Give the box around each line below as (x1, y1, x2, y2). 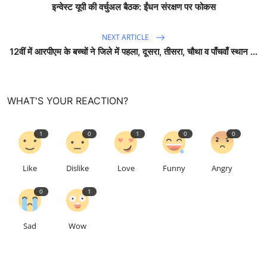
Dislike (66, 163, 89, 174)
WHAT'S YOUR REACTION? (7, 95, 128, 107)
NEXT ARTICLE (102, 32, 151, 42)
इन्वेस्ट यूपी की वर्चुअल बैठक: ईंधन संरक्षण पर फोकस (51, 1, 216, 13)
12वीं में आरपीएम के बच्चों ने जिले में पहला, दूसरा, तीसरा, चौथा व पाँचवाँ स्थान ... (10, 46, 257, 58)
